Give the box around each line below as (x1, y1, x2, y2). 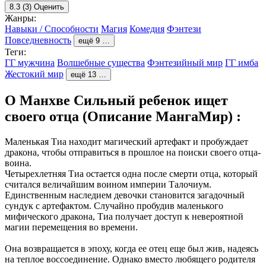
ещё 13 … (71, 69, 106, 79)
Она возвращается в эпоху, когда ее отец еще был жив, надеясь (5, 243, 258, 254)
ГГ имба (225, 57, 258, 68)
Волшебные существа (57, 57, 145, 68)
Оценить (34, 2, 64, 11)
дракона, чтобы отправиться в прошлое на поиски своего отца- (5, 147, 261, 157)
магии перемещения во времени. (5, 221, 138, 232)
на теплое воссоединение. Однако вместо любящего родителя (5, 254, 255, 264)
